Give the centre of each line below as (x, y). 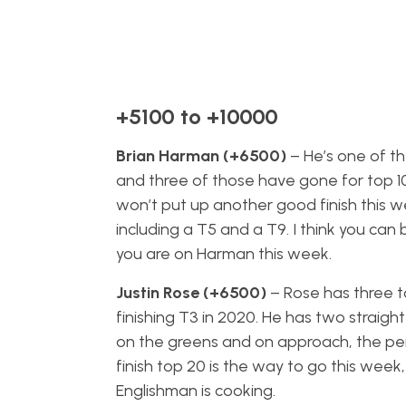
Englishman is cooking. (195, 391)
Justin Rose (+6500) (191, 293)
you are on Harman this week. (223, 254)
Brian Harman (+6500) (201, 156)
